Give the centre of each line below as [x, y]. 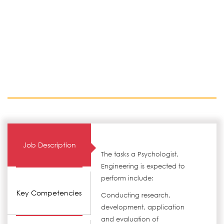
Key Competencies [49, 193]
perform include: [127, 178]
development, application [143, 207]
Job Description [49, 145]
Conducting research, [136, 195]
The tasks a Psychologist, [140, 154]
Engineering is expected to [143, 166]
